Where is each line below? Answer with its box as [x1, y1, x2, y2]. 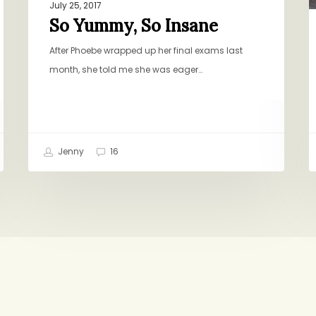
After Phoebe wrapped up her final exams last [49, 44, 243, 57]
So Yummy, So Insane [49, 15, 219, 37]
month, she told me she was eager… [49, 63, 203, 76]
